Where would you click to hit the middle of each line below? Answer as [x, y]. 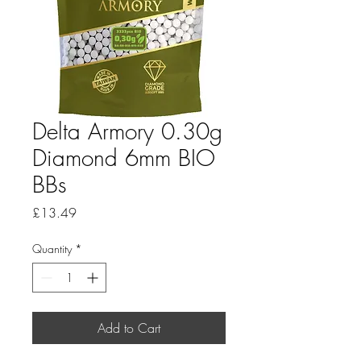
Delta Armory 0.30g [127, 131]
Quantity [52, 248]
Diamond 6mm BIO [124, 157]
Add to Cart [129, 328]
